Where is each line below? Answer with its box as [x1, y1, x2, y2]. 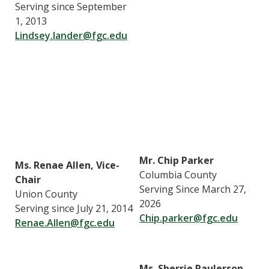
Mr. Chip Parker [139, 153, 214, 167]
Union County [15, 187, 77, 201]
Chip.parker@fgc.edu [139, 211, 238, 225]
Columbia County [139, 168, 217, 181]
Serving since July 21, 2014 [15, 201, 133, 215]
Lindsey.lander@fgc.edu [15, 28, 127, 42]
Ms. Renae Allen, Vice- [15, 158, 119, 172]
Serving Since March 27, [139, 182, 246, 196]
